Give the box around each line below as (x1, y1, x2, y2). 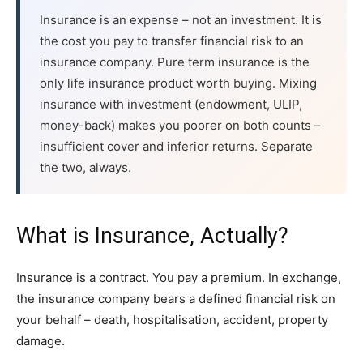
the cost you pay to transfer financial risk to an (40, 33, 304, 49)
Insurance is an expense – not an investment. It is (40, 12, 322, 28)
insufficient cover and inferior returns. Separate (40, 139, 313, 154)
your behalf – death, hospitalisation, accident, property (16, 312, 328, 327)
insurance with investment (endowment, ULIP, (40, 96, 302, 112)
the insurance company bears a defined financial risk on (16, 291, 335, 306)
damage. (16, 333, 65, 348)
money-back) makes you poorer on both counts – (40, 117, 321, 133)
